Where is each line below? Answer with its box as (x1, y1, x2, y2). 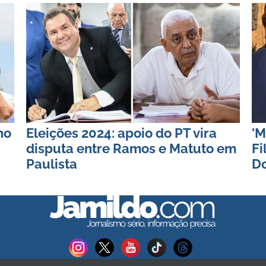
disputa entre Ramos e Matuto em (26, 140, 236, 156)
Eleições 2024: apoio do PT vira (26, 125, 217, 141)
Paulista (26, 156, 77, 172)
